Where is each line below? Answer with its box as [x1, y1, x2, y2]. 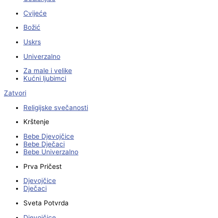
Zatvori [4, 89, 26, 97]
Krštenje [23, 118, 49, 126]
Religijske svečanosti [23, 103, 88, 111]
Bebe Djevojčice [23, 132, 74, 141]
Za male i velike [23, 67, 72, 75]
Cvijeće [23, 9, 47, 17]
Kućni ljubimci [23, 74, 66, 83]
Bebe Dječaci [23, 140, 65, 148]
